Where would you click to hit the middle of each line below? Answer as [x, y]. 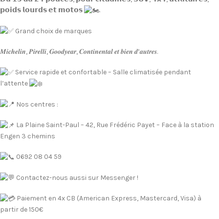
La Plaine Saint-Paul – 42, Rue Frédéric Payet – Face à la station [114, 125]
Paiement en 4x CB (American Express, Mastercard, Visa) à [108, 198]
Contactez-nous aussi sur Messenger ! [77, 177]
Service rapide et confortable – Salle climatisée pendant [102, 72]
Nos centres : [36, 104]
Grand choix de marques [53, 31]
